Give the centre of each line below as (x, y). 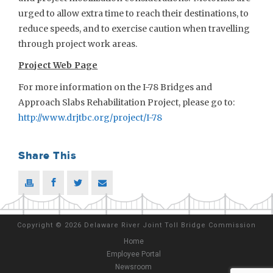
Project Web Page (58, 65)
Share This (47, 156)
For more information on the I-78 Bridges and (115, 87)
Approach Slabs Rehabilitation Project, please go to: (126, 102)
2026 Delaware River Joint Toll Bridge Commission (160, 225)
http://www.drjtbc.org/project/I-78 (90, 117)
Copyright (36, 225)
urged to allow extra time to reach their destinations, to (133, 13)
